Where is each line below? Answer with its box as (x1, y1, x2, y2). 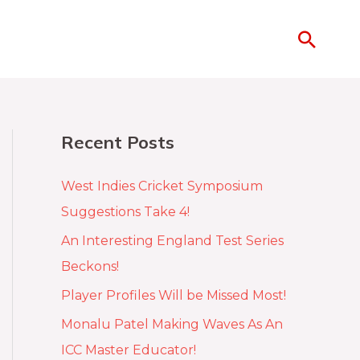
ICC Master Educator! (61, 342, 196, 358)
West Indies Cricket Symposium (61, 178, 263, 194)
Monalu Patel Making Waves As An (61, 317, 283, 333)
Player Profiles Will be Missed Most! (61, 288, 286, 304)
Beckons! (61, 259, 119, 275)
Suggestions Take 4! (61, 204, 190, 220)
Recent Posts (61, 131, 174, 154)
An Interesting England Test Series (61, 233, 284, 249)
